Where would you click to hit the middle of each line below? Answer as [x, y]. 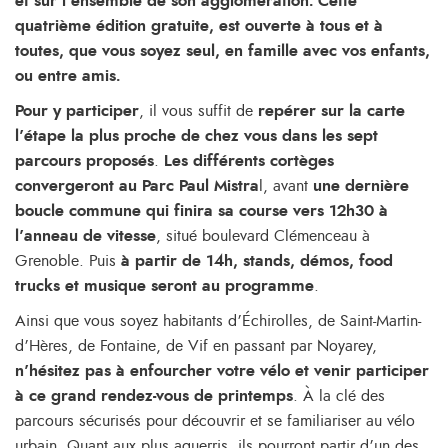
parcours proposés [84, 161]
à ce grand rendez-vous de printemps [154, 396]
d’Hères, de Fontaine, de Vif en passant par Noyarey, [196, 346]
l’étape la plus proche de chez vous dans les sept [196, 136]
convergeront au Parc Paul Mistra [137, 186]
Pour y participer [77, 111]
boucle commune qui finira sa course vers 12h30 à [201, 211]
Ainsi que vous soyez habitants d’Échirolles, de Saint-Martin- [218, 321]
